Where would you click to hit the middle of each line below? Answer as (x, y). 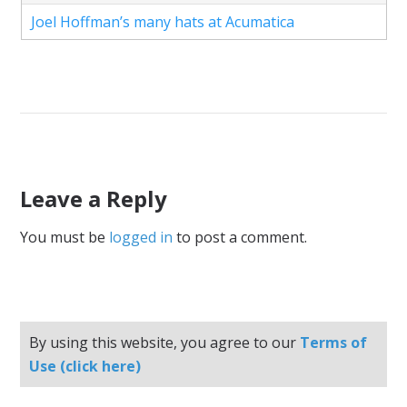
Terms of (334, 342)
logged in (141, 237)
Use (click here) (85, 366)
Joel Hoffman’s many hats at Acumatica (162, 21)
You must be (65, 237)
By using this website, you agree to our (165, 342)
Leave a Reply (94, 198)
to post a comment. (240, 237)
